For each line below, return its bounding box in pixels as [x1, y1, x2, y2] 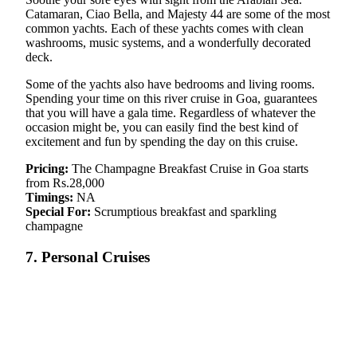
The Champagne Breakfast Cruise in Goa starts [69, 162, 308, 176]
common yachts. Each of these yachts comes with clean [25, 22, 304, 36]
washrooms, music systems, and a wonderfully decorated [25, 36, 311, 50]
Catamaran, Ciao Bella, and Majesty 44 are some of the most [25, 7, 330, 22]
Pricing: [25, 162, 69, 176]
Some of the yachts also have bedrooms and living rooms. [25, 77, 315, 92]
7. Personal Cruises [25, 248, 150, 265]
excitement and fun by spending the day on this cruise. [25, 135, 298, 149]
